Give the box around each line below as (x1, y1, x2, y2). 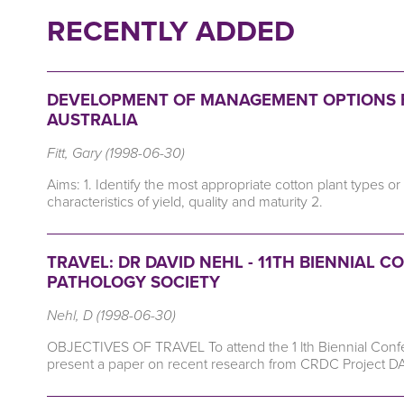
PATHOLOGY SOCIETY (47, 270, 220, 295)
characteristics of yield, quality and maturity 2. (47, 191, 323, 212)
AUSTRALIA (47, 107, 138, 133)
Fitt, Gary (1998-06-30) (47, 142, 185, 164)
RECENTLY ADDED (47, 8, 295, 51)
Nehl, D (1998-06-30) (47, 305, 176, 326)
